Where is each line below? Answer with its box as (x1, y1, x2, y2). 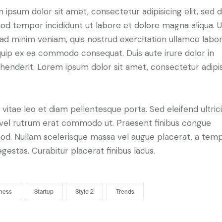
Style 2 (75, 186, 94, 196)
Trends (115, 186, 134, 196)
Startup (34, 186, 54, 196)
